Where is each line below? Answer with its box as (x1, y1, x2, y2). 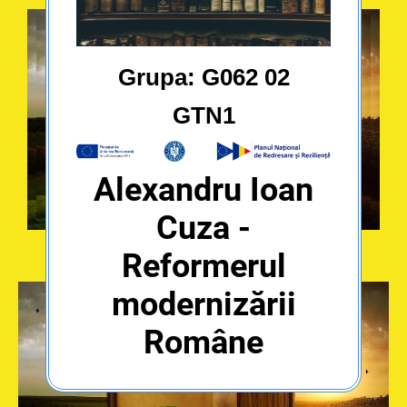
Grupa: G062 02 (117, 63, 290, 91)
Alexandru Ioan (94, 170, 313, 209)
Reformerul (121, 246, 286, 285)
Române (144, 323, 263, 362)
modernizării (111, 284, 296, 323)
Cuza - (156, 208, 251, 247)
